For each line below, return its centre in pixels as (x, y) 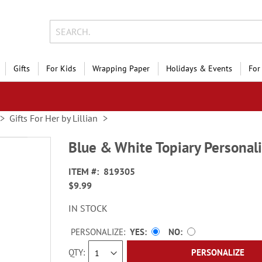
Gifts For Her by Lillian (54, 118)
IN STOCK (88, 208)
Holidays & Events (199, 68)
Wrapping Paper (121, 68)
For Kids (61, 68)
